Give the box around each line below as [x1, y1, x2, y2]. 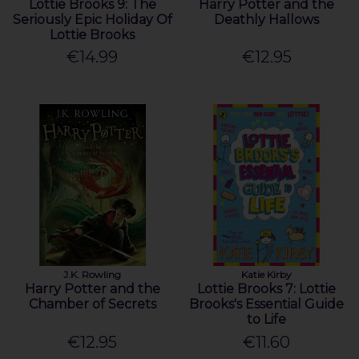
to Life [247, 312, 287, 328]
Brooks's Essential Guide [189, 296, 345, 313]
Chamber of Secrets [28, 296, 156, 313]
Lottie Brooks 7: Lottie [197, 281, 337, 297]
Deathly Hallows [214, 11, 320, 27]
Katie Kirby [241, 268, 292, 281]
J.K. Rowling [63, 268, 122, 281]
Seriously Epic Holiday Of [12, 11, 172, 27]
